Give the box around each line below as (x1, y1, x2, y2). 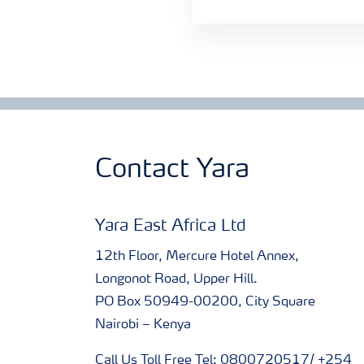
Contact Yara (95, 157, 249, 184)
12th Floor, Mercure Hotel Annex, (95, 249, 299, 263)
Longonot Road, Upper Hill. (95, 272, 258, 286)
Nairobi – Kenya (95, 318, 191, 331)
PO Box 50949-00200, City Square (95, 295, 315, 309)
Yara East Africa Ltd (95, 218, 246, 235)
